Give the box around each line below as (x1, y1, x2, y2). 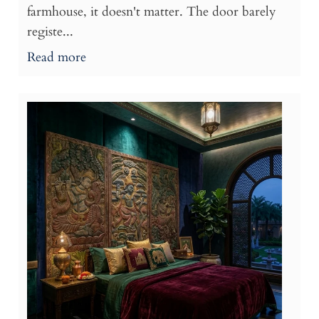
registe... (27, 23, 73, 41)
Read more (27, 48, 86, 67)
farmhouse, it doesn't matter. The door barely (27, 3, 276, 21)
